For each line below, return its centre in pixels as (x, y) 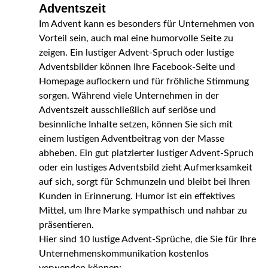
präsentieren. (66, 225)
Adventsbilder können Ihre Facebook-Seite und (137, 67)
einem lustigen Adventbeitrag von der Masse (131, 138)
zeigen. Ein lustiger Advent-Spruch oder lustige (136, 52)
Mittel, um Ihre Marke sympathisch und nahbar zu (143, 210)
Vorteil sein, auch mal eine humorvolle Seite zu (136, 38)
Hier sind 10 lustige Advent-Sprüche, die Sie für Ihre (147, 239)
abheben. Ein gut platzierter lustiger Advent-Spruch (146, 153)
